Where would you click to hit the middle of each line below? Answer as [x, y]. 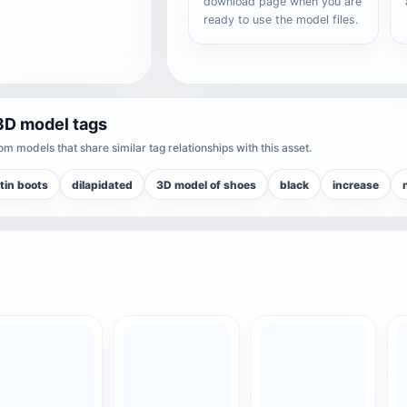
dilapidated [102, 184]
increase [356, 184]
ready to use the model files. [281, 20]
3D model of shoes [206, 184]
